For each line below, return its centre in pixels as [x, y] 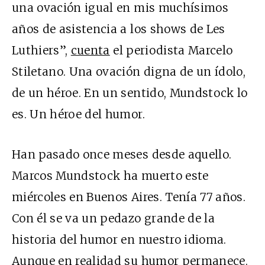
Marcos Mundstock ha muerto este [110, 176]
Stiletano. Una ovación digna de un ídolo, [129, 72]
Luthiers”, [41, 51]
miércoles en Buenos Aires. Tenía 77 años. [129, 197]
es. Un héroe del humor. [78, 114]
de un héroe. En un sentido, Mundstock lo [130, 93]
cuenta [90, 51]
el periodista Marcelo [171, 51]
